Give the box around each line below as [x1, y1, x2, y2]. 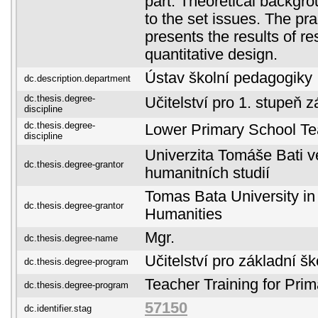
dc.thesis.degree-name [24, 233, 118, 243]
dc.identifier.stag [24, 303, 92, 314]
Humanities [145, 206, 222, 223]
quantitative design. [145, 46, 278, 63]
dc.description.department [24, 73, 131, 84]
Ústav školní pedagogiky [145, 70, 312, 87]
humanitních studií [145, 165, 270, 182]
